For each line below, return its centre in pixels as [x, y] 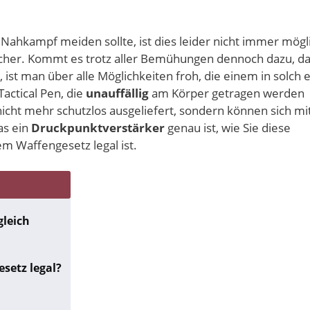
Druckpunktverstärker [98, 128]
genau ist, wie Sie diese [228, 128]
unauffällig [117, 93]
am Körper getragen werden [227, 93]
